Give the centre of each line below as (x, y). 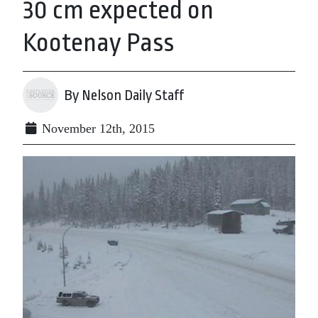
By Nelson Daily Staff (124, 95)
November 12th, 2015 (97, 128)
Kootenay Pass (98, 43)
